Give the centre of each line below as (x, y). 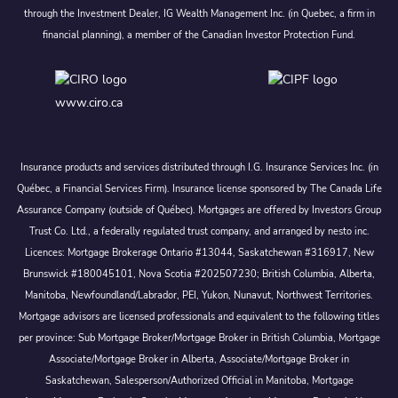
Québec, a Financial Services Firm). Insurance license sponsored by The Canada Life (199, 188)
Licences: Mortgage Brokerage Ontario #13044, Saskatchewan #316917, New (199, 252)
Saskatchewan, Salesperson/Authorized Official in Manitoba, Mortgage (199, 380)
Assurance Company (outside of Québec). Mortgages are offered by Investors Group (199, 210)
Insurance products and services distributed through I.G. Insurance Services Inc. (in (199, 167)
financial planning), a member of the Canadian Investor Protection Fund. (199, 35)
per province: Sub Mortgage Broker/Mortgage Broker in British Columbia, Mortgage (199, 338)
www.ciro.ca (88, 103)
